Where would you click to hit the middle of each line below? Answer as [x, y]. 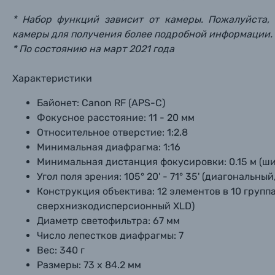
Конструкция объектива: [96, 191]
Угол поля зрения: [79, 176]
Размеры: [59, 265]
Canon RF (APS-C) [123, 103]
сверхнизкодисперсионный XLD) [116, 206]
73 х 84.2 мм [112, 265]
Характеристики [52, 78]
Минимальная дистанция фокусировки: [132, 162]
